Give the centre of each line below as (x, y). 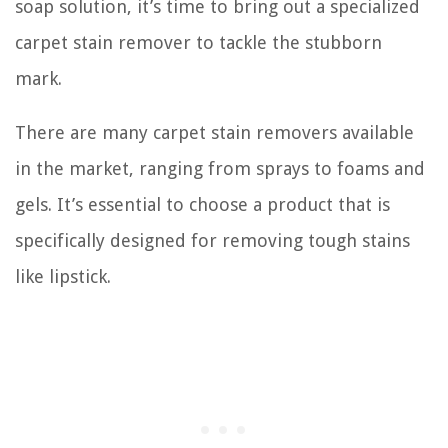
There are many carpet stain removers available (214, 132)
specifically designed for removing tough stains (212, 240)
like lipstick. (63, 276)
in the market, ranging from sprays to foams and (220, 168)
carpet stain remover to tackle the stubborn (198, 42)
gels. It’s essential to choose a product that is (202, 204)
